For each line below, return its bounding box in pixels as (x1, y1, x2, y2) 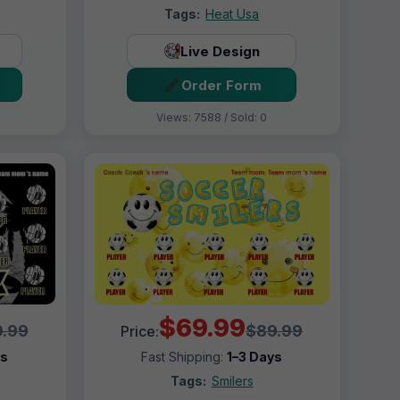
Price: (121, 321, 160, 340)
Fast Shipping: (141, 348, 228, 364)
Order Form (180, 76, 262, 94)
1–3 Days (227, 348, 283, 364)
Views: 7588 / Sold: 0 (156, 111, 268, 125)
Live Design (179, 42, 260, 60)
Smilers (211, 372, 254, 388)
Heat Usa (205, 6, 260, 22)
